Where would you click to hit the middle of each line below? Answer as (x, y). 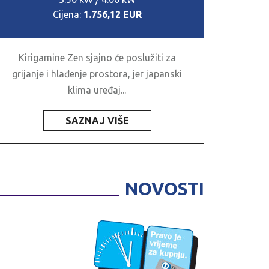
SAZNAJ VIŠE (97, 121)
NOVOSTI (165, 189)
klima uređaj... (97, 90)
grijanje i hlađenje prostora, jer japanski (97, 74)
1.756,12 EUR (112, 15)
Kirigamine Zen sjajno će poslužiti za (97, 58)
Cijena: (68, 15)
